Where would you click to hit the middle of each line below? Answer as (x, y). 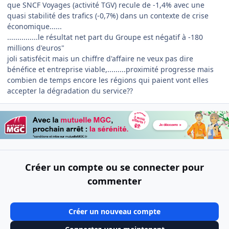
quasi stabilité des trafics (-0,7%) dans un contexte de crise (108, 16)
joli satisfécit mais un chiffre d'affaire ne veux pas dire (100, 59)
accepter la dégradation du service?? (70, 91)
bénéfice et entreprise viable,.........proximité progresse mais (110, 70)
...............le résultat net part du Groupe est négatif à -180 (105, 37)
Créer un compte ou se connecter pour (114, 167)
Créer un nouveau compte (114, 211)
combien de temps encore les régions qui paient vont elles (108, 80)
